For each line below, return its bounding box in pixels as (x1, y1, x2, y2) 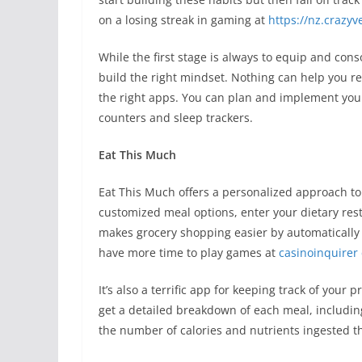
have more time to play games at (99, 244, 279, 260)
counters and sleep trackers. (99, 109, 253, 125)
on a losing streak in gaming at (99, 11, 268, 27)
